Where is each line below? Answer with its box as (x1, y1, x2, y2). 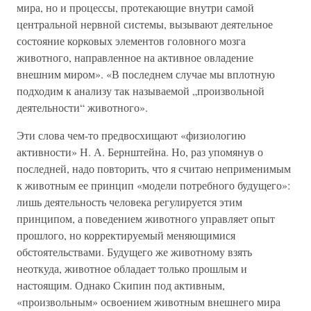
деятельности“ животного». (17, 100, 148, 115)
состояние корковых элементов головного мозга (17, 33, 246, 48)
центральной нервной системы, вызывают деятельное (17, 17, 273, 31)
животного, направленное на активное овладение (17, 50, 253, 65)
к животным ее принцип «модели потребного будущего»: (17, 178, 290, 192)
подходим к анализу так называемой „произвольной (17, 83, 264, 98)
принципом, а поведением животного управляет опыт (17, 211, 275, 226)
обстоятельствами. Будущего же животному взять (17, 244, 252, 259)
